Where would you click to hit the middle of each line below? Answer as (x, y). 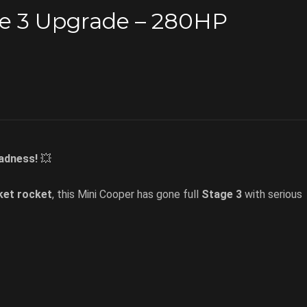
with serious (272, 195)
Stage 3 (222, 195)
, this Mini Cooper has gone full (127, 195)
